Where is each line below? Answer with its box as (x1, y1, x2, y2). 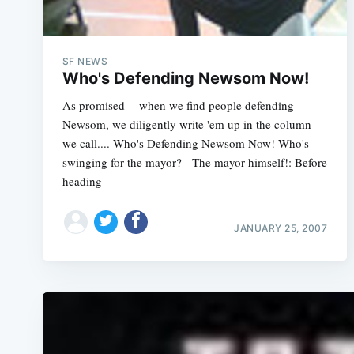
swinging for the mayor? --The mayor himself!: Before (62, 154, 327, 170)
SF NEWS (62, 55, 108, 67)
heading (62, 173, 102, 189)
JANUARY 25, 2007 (234, 221, 328, 234)
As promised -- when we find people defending (62, 97, 294, 113)
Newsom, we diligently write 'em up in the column (62, 116, 311, 132)
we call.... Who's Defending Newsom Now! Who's (62, 135, 309, 151)
